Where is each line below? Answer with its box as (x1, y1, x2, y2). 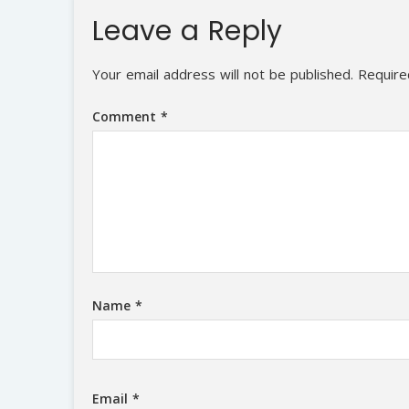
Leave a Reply (91, 11, 292, 50)
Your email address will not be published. (91, 64, 353, 83)
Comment (91, 108, 161, 126)
